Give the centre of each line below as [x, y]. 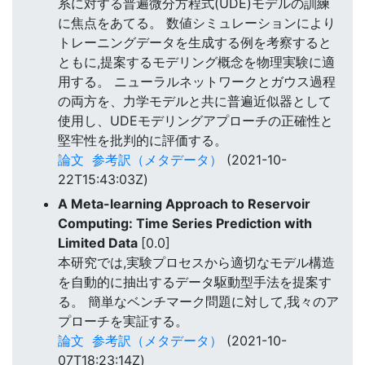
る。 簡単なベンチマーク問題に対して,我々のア [198, 301]
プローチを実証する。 [123, 321]
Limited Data [99, 242]
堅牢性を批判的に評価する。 [143, 140]
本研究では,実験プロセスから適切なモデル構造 [196, 262]
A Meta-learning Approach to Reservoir [184, 203]
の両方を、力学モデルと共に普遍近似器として [195, 101]
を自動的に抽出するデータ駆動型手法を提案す [195, 281]
